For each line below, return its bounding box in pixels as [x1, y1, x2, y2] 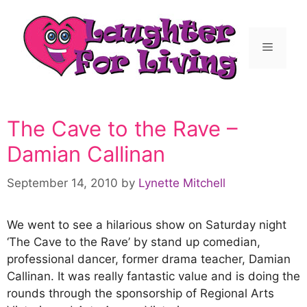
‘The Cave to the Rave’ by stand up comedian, [7, 234, 260, 249]
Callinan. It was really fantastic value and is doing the [7, 269, 300, 283]
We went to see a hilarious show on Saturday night [7, 217, 286, 232]
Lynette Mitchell [138, 175, 225, 190]
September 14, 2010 [7, 175, 118, 190]
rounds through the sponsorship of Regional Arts [7, 286, 274, 300]
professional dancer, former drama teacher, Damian [7, 251, 291, 266]
